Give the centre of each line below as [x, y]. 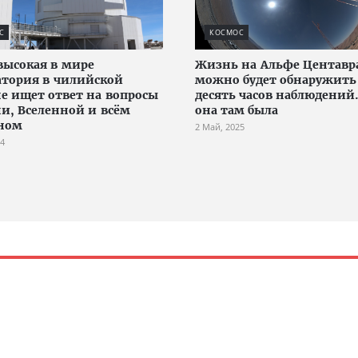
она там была [237, 111]
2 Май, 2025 [220, 127]
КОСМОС [227, 33]
